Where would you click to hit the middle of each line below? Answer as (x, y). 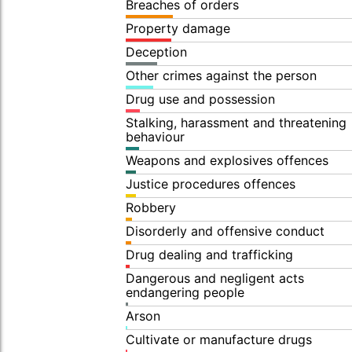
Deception (156, 52)
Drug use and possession (200, 99)
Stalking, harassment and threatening (236, 123)
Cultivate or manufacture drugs (219, 339)
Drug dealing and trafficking (209, 255)
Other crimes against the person (221, 75)
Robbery (151, 207)
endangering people (185, 292)
